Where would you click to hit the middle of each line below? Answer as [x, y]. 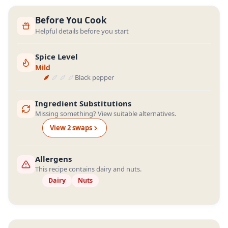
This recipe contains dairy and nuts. [88, 169]
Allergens [53, 159]
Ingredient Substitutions [83, 103]
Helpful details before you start [82, 31]
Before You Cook [71, 20]
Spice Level [56, 56]
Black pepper [94, 77]
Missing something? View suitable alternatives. [106, 113]
